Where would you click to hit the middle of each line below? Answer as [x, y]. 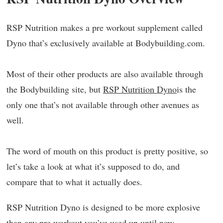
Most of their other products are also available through [105, 74]
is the [186, 89]
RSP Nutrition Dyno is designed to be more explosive [103, 207]
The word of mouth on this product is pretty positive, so [107, 151]
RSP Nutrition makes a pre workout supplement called [105, 27]
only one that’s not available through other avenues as [103, 105]
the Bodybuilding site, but [55, 89]
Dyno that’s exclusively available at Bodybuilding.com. [106, 43]
